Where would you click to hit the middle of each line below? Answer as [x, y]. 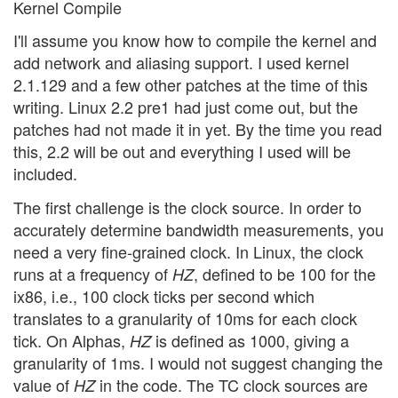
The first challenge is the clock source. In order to [187, 207]
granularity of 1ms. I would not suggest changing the [198, 362]
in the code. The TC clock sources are [231, 384]
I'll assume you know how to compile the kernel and [195, 40]
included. [45, 174]
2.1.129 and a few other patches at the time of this [191, 85]
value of [44, 384]
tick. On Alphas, [72, 340]
